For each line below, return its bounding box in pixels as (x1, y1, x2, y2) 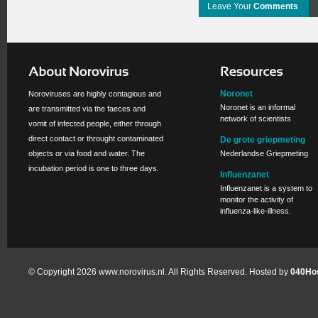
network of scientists (220, 114, 291, 123)
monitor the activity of (220, 195, 293, 204)
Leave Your (207, 1, 253, 11)
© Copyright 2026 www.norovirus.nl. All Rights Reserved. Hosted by (28, 267, 290, 277)
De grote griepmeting (220, 135, 305, 145)
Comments (253, 1, 298, 11)
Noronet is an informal (220, 103, 295, 111)
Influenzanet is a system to (220, 184, 312, 192)
